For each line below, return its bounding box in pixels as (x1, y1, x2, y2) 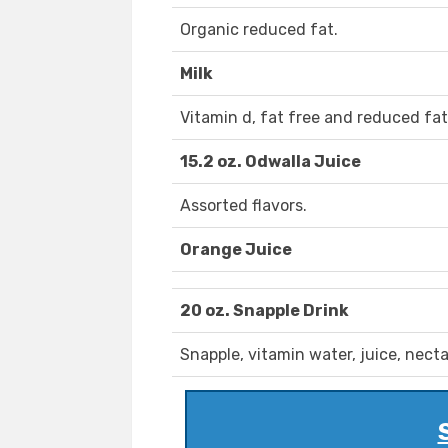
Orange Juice (180, 240, 292, 260)
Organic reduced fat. (180, 20, 338, 40)
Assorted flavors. (180, 196, 307, 216)
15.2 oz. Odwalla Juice (180, 152, 361, 172)
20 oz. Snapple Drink (180, 301, 349, 321)
